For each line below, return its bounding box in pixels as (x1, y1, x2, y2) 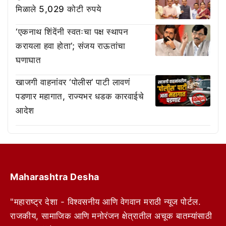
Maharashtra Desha (10, 171, 99, 182)
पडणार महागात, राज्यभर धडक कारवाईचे (16, 91, 144, 101)
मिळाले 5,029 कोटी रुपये (16, 4, 101, 15)
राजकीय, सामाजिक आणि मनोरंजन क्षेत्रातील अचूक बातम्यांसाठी (10, 210, 212, 221)
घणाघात (16, 54, 41, 65)
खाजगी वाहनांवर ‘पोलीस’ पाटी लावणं (16, 77, 130, 87)
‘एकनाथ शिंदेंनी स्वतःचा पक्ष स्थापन (16, 26, 128, 37)
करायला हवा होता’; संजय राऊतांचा (16, 40, 126, 51)
